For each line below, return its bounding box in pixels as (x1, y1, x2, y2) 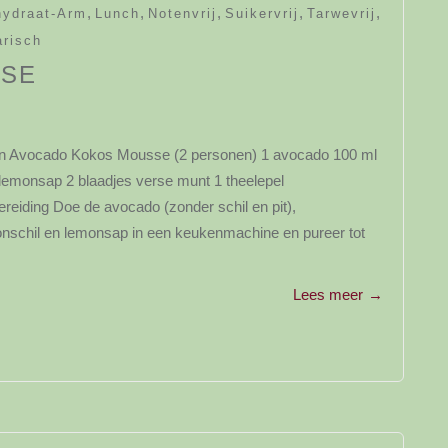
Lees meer (293, 286, 363, 303)
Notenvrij (148, 6, 217, 21)
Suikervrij (225, 6, 299, 21)
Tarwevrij (307, 6, 376, 21)
